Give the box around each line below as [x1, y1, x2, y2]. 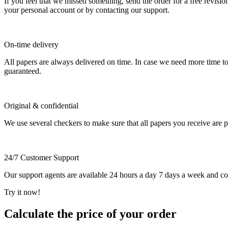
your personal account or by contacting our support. [4, 5, 169, 14]
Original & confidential [4, 101, 78, 110]
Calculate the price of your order [4, 207, 177, 220]
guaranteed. [4, 66, 41, 75]
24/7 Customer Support [4, 153, 79, 162]
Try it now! [4, 187, 40, 196]
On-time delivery [4, 40, 59, 49]
